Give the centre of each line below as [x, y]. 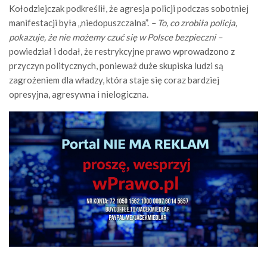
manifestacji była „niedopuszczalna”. [80, 23]
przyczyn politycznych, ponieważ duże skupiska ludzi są [116, 66]
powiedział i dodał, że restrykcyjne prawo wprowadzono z [122, 52]
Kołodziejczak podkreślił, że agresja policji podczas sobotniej [129, 9]
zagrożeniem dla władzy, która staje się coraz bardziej [114, 80]
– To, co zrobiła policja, [194, 23]
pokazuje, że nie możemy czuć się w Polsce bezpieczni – [116, 37]
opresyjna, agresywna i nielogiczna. [79, 94]
